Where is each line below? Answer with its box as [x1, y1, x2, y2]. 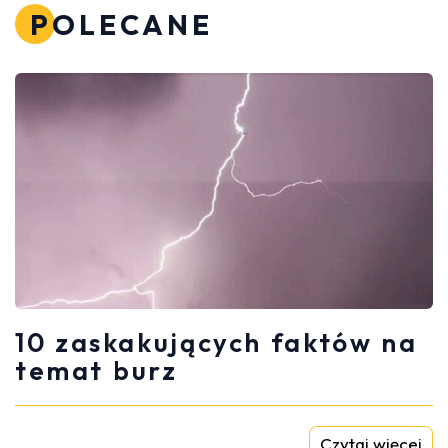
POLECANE [30, 7, 213, 43]
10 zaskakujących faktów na [15, 326, 418, 360]
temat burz [15, 354, 178, 388]
